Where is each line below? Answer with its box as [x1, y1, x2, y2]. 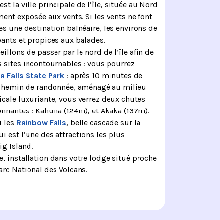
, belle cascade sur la [66, 117, 140, 127]
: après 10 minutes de [64, 70, 142, 80]
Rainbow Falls [16, 117, 66, 127]
